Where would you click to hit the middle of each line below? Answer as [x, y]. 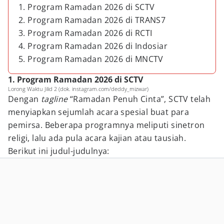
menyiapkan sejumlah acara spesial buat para [99, 112]
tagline [55, 99]
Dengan [24, 99]
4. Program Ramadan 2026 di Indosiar [93, 46]
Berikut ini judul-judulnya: [59, 151]
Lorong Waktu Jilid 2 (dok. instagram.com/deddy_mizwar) [78, 89]
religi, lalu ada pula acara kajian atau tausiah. [97, 138]
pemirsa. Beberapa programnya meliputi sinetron [106, 125]
